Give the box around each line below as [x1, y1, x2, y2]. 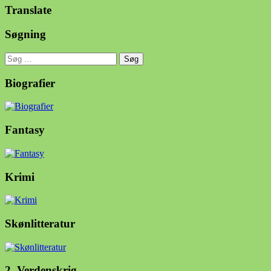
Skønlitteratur [5, 217, 75, 230]
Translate [5, 3, 51, 16]
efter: [4, 62, 24, 73]
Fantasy [5, 123, 45, 137]
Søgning [5, 28, 46, 41]
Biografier [5, 76, 55, 90]
